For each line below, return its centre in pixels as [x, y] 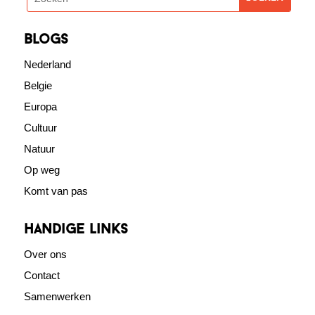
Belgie [38, 85]
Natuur [39, 148]
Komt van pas [56, 191]
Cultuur [40, 127]
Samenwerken [57, 296]
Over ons [45, 254]
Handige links [76, 230]
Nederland [47, 64]
